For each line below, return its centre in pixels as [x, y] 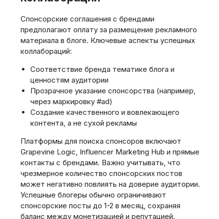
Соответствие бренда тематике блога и [102, 69]
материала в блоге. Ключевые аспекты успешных [108, 40]
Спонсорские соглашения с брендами [88, 19]
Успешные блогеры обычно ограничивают [93, 195]
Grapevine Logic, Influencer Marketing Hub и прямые [110, 152]
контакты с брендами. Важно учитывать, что [100, 163]
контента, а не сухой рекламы [84, 123]
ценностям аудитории [69, 80]
